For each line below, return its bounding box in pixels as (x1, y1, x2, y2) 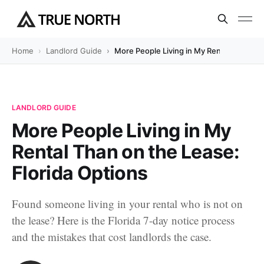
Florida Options (12, 161, 148, 184)
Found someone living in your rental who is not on (12, 196, 243, 211)
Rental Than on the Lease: (12, 140, 239, 163)
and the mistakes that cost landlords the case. (12, 229, 212, 244)
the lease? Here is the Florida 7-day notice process (12, 213, 235, 227)
